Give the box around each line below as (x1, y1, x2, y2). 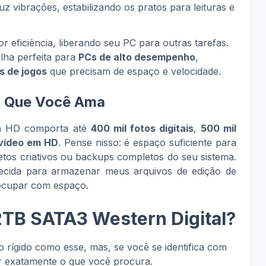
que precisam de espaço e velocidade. (47, 65, 221, 77)
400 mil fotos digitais (90, 122, 194, 134)
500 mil (200, 122, 237, 134)
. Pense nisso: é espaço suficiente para (58, 137, 237, 148)
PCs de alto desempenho (78, 51, 195, 63)
